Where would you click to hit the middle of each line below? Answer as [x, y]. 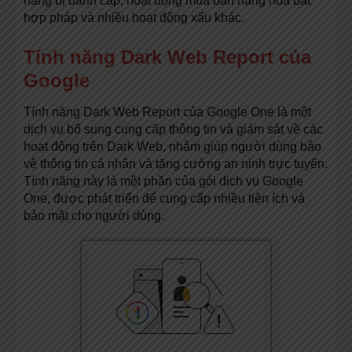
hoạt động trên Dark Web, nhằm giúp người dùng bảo [172, 147]
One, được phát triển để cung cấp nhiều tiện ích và [164, 199]
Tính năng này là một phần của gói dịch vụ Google [163, 181]
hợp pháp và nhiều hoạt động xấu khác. [134, 17]
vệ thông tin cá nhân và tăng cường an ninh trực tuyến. [176, 164]
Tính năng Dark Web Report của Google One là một [167, 112]
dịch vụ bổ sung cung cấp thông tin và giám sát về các [173, 130]
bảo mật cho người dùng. [94, 216]
